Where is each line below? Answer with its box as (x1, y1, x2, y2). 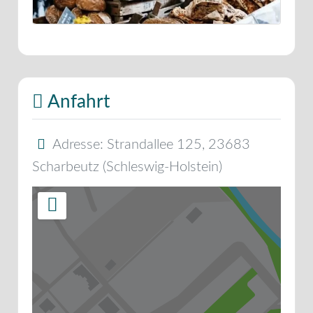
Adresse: (52, 137, 107, 152)
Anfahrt (43, 92, 110, 111)
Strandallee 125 (107, 137, 202, 152)
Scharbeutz (32, 159, 99, 174)
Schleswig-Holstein (106, 159, 219, 174)
